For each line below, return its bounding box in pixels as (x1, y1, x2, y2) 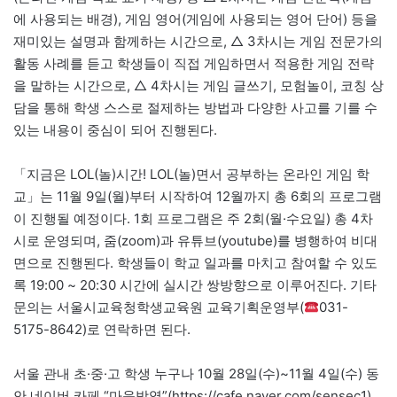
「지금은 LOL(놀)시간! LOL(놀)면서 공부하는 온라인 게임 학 (13, 166, 370, 183)
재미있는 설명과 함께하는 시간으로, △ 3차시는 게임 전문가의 (13, 33, 383, 51)
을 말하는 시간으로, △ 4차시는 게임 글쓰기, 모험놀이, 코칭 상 (13, 77, 384, 95)
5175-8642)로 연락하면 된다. (13, 321, 191, 339)
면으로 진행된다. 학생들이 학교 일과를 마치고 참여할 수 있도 (13, 254, 378, 272)
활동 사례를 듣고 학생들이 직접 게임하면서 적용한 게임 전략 (13, 55, 374, 73)
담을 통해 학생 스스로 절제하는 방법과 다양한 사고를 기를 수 (13, 99, 378, 117)
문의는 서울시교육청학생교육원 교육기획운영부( (13, 299, 304, 316)
